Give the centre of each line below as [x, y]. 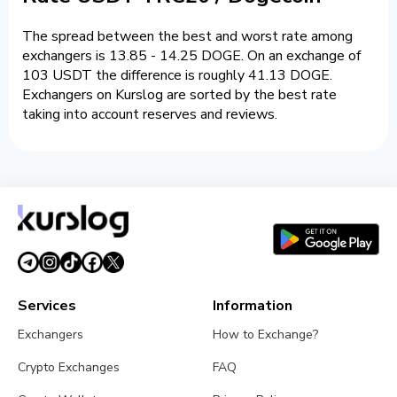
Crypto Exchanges [69, 368]
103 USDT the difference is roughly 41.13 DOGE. [177, 76]
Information [253, 306]
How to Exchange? [266, 335]
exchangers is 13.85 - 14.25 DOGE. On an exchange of [191, 56]
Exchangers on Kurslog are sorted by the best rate [179, 95]
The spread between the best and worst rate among [187, 37]
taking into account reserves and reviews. [150, 115]
